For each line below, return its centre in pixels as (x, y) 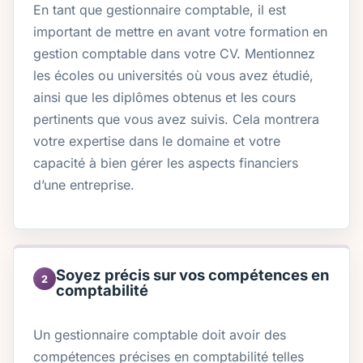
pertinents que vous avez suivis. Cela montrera (176, 119)
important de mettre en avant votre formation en (180, 31)
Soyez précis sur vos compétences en (192, 275)
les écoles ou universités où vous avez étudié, (173, 75)
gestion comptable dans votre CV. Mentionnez (174, 53)
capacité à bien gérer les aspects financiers (166, 162)
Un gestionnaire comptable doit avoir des (160, 335)
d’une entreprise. (84, 184)
